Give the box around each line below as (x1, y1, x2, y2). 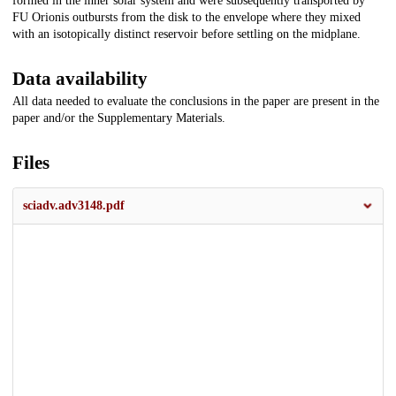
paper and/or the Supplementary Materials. (12, 111, 225, 126)
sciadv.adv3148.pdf (23, 199, 125, 213)
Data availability (12, 68, 148, 90)
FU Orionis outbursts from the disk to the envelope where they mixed (12, 11, 361, 25)
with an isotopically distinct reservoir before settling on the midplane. (12, 27, 361, 42)
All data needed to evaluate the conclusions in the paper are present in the (12, 95, 379, 109)
